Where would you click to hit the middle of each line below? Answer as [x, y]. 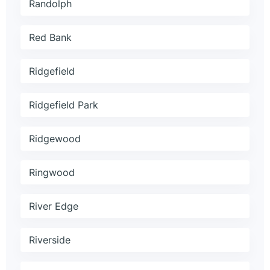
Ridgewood [55, 139]
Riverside [50, 240]
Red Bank [50, 38]
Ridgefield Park [64, 105]
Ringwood [52, 173]
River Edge [54, 206]
